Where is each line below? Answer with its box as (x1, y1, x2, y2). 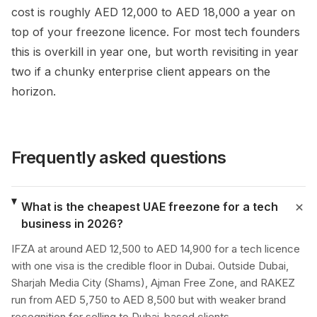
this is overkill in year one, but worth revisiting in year (11, 45, 299, 59)
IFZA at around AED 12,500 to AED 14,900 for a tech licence (11, 242, 300, 255)
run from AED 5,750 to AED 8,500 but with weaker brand (11, 293, 286, 306)
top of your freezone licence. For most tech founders (11, 25, 300, 39)
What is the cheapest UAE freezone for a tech (21, 200, 279, 214)
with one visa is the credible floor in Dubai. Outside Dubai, (11, 259, 289, 272)
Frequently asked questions (11, 147, 226, 168)
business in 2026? (21, 217, 124, 231)
